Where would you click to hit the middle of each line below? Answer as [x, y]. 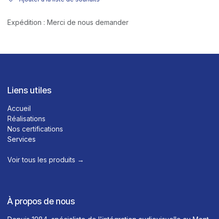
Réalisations [26, 118]
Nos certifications [35, 129]
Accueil [19, 108]
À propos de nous [41, 201]
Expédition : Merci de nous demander [68, 22]
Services [22, 139]
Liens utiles [29, 90]
